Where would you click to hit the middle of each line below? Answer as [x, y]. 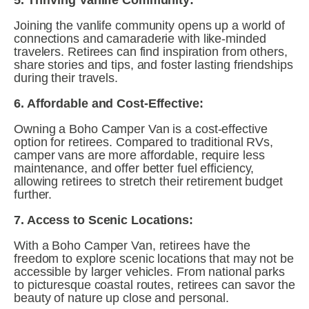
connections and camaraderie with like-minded [140, 39]
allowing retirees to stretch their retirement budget [148, 182]
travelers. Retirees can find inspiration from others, [151, 52]
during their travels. [66, 78]
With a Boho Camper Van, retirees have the [132, 246]
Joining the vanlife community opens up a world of [150, 26]
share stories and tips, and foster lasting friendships [153, 65]
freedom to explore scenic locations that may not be [154, 259]
